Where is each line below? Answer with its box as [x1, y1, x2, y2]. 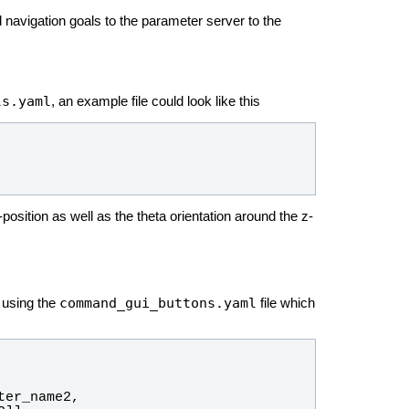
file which [257, 296, 315, 311]
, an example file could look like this [51, 94, 260, 110]
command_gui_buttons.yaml [59, 295, 257, 311]
